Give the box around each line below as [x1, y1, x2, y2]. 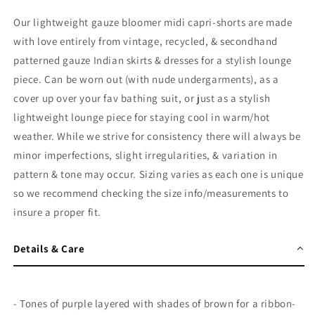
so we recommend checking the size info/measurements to [13, 186, 289, 200]
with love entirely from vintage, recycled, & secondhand [13, 34, 278, 48]
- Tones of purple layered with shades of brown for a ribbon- [13, 296, 297, 310]
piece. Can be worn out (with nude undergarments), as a [13, 72, 279, 86]
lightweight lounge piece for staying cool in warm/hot [13, 110, 270, 124]
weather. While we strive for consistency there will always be [13, 129, 301, 143]
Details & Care [13, 241, 85, 255]
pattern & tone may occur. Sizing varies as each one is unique [13, 167, 304, 181]
